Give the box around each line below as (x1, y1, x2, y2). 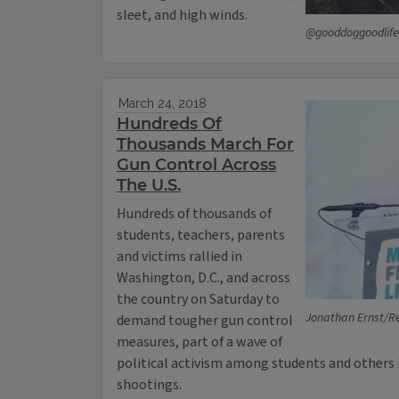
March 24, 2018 (118, 96, 207, 111)
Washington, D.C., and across (117, 268, 290, 289)
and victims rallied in (117, 247, 242, 267)
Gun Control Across (117, 155, 276, 175)
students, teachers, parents (117, 225, 285, 246)
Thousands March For (117, 134, 294, 155)
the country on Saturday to (117, 289, 280, 310)
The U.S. (117, 175, 181, 196)
